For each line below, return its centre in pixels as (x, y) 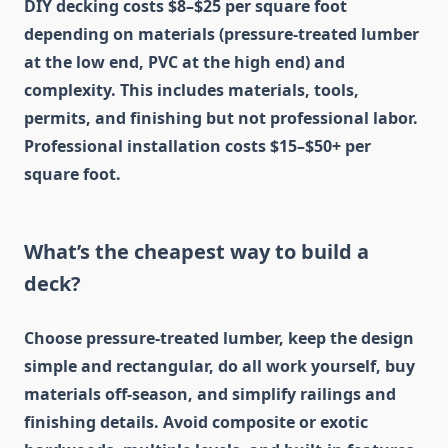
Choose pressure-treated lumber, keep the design (219, 338)
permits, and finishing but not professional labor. (221, 118)
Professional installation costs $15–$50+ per (197, 146)
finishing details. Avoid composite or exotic (196, 422)
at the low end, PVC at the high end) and (184, 62)
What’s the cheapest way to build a (196, 252)
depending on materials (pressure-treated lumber (221, 34)
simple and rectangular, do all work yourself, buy (219, 366)
